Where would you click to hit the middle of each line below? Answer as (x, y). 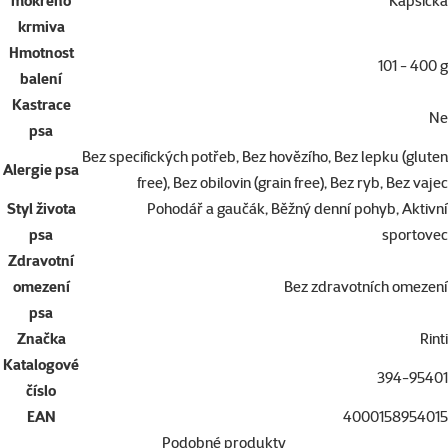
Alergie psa (41, 169)
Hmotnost (41, 52)
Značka (41, 338)
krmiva (41, 26)
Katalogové (41, 364)
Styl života (41, 208)
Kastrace (41, 104)
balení (41, 78)
